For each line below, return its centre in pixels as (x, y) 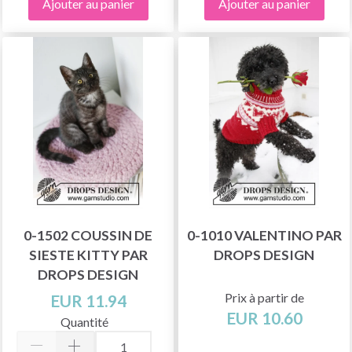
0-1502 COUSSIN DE (88, 235)
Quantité (84, 321)
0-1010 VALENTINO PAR (264, 235)
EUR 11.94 (88, 300)
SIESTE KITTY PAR (88, 255)
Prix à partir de (264, 297)
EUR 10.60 (264, 317)
